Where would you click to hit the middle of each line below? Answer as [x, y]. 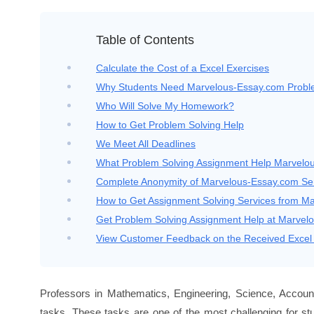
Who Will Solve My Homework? [165, 106]
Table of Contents [145, 40]
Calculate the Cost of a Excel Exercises [183, 68]
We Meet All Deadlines [146, 144]
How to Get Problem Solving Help [170, 125]
